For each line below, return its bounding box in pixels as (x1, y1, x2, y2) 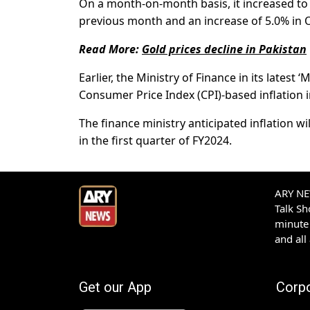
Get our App (79, 279, 152, 296)
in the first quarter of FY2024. (79, 133, 232, 149)
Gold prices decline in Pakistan (142, 42, 307, 57)
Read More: (79, 42, 142, 57)
